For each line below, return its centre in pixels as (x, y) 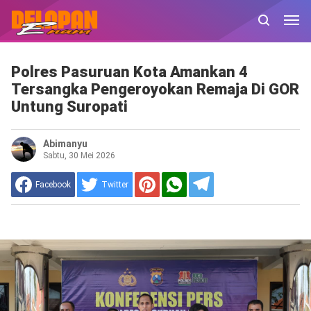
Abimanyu (65, 144)
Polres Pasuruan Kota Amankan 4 (129, 72)
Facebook (53, 185)
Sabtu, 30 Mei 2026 (79, 155)
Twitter (115, 185)
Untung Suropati (69, 107)
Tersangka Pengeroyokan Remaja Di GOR (155, 89)
